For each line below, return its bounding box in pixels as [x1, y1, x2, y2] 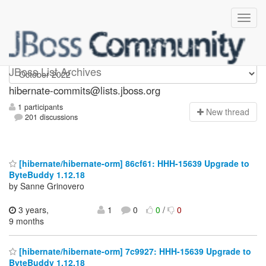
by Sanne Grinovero [9, 179, 84, 192]
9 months [9, 214, 44, 227]
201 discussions [23, 112, 78, 123]
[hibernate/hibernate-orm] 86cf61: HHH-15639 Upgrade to [17, 157, 249, 169]
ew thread [212, 106, 249, 118]
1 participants [15, 102, 63, 113]
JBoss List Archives [9, 64, 102, 79]
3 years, [16, 203, 49, 216]
